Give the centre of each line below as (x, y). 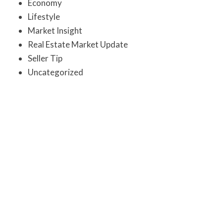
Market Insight (55, 31)
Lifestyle (44, 17)
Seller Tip (45, 58)
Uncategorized (55, 72)
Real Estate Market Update (78, 45)
